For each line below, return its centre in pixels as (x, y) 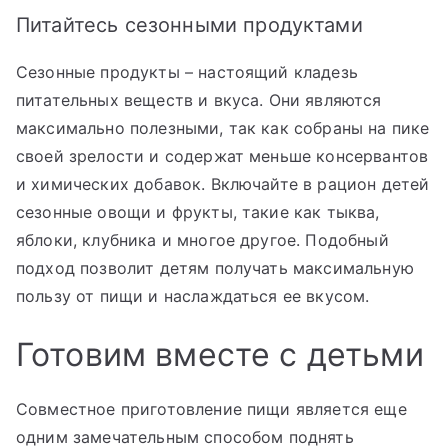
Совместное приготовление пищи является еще (211, 408)
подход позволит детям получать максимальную (215, 267)
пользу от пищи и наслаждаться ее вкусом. (193, 295)
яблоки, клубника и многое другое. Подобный (202, 239)
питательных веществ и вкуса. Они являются (199, 99)
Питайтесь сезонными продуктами (189, 24)
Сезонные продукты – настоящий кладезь (187, 71)
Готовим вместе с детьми (220, 354)
